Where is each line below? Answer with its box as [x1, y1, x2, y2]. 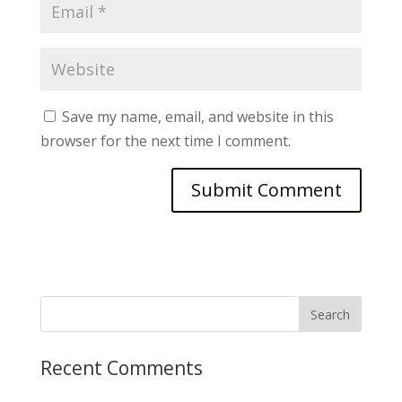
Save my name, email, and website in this [61, 107, 334, 127]
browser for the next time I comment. [39, 131, 291, 151]
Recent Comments [39, 355, 203, 380]
